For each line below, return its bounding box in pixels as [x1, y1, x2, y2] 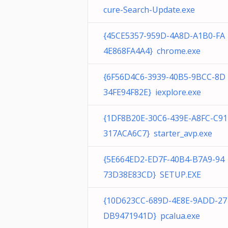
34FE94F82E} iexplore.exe [103, 87, 201, 98]
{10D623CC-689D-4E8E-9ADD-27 [103, 195, 227, 206]
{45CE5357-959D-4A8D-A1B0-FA [103, 30, 225, 41]
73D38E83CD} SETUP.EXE [103, 169, 201, 180]
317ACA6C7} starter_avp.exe [103, 128, 212, 139]
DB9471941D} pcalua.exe [103, 210, 200, 221]
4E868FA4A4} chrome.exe [103, 45, 201, 56]
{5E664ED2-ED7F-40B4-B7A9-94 [103, 154, 224, 165]
